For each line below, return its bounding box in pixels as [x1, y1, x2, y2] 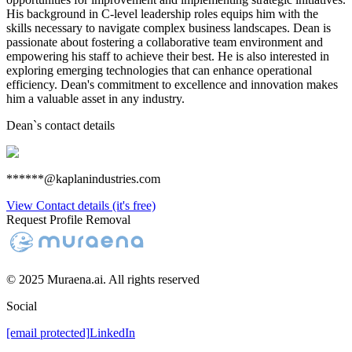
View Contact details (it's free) [6, 199, 156, 212]
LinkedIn [90, 326, 135, 339]
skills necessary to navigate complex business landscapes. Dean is [6, 21, 331, 35]
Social [6, 299, 37, 313]
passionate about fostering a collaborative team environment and [6, 35, 323, 49]
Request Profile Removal [6, 213, 130, 226]
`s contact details [33, 119, 115, 132]
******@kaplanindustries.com [6, 172, 160, 185]
